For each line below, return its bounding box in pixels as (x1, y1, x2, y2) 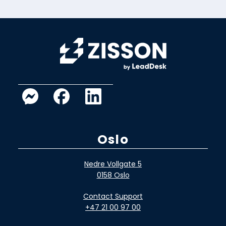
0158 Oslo (96, 170, 130, 181)
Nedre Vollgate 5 (84, 159, 142, 169)
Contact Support (83, 191, 143, 201)
